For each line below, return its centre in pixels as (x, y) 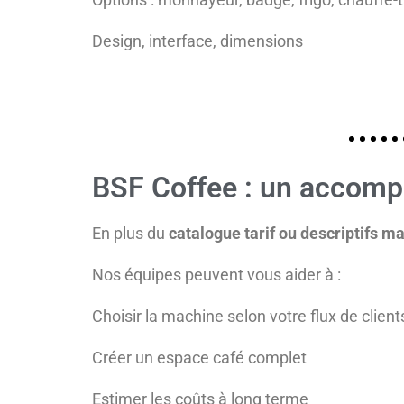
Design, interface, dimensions (197, 41)
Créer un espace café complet (199, 358)
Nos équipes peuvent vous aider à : (216, 275)
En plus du (130, 234)
